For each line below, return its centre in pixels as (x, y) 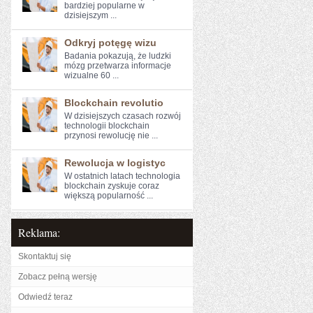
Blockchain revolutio (114, 103)
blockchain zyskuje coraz (112, 186)
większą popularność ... (109, 196)
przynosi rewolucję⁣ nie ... (111, 136)
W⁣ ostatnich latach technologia (122, 176)
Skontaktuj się (45, 256)
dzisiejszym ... (90, 15)
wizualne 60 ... (92, 75)
